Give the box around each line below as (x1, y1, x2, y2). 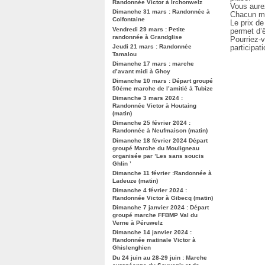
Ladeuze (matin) (112, 177, 158, 184)
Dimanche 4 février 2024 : (112, 187, 187, 193)
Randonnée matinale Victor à (112, 237, 196, 244)
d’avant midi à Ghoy (112, 67, 170, 75)
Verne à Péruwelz (112, 219, 163, 227)
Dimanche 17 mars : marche (112, 60, 194, 67)
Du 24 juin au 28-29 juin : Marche (112, 254, 207, 261)
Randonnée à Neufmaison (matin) (112, 127, 208, 134)
